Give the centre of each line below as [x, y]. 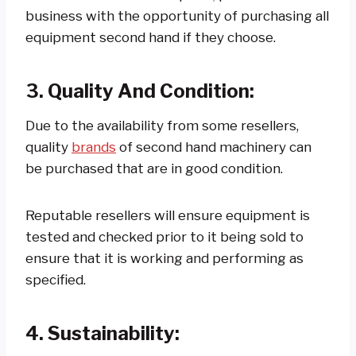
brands [94, 147]
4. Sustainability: [103, 333]
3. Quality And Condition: [140, 91]
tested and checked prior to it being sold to [164, 236]
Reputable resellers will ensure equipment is [168, 215]
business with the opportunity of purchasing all [177, 15]
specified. [56, 279]
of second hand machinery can [214, 147]
